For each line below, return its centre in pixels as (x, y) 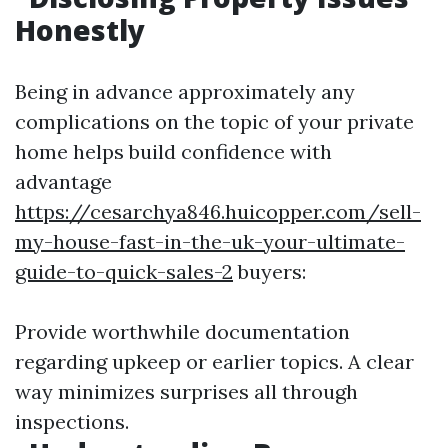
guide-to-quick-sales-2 (124, 272)
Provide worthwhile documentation (182, 332)
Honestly (80, 30)
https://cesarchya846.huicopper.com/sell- (218, 212)
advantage (63, 182)
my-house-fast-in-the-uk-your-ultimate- (210, 242)
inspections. (72, 422)
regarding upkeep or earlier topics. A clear (214, 362)
